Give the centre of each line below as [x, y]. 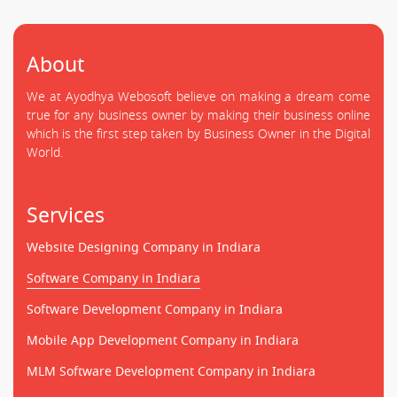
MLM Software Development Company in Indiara [171, 371]
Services [66, 215]
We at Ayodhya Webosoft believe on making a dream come [198, 97]
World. [45, 152]
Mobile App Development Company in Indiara [163, 340]
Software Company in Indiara [113, 278]
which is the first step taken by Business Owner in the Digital [198, 134]
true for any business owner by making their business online [198, 115]
